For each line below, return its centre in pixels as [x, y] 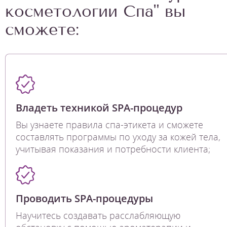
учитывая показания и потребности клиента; [113, 149]
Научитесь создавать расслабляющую [98, 215]
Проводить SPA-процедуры [84, 198]
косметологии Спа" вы [95, 11]
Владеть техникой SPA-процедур [99, 107]
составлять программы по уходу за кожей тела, [118, 137]
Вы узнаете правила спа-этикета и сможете [109, 124]
